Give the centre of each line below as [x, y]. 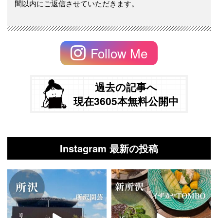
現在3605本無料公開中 [126, 100]
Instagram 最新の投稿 [109, 148]
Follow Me [119, 53]
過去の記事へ [126, 86]
